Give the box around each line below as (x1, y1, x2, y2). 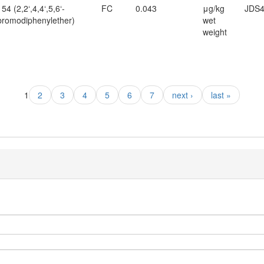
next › (172, 89, 193, 101)
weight (203, 26, 227, 38)
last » (211, 89, 231, 101)
